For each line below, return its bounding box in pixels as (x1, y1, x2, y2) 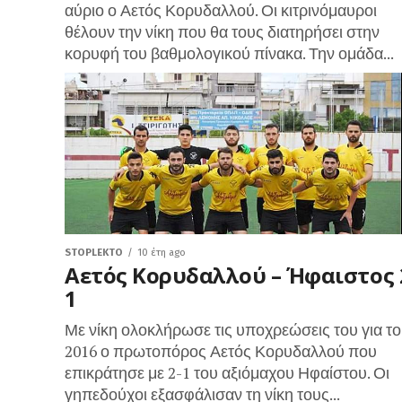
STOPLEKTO (65, 247, 123, 258)
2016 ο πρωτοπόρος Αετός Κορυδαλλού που (65, 341, 377, 362)
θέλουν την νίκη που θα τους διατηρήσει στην (65, 22, 380, 42)
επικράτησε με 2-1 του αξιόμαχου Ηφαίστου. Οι (65, 363, 389, 383)
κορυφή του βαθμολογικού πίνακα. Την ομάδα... (65, 43, 394, 64)
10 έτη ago (137, 247, 186, 258)
